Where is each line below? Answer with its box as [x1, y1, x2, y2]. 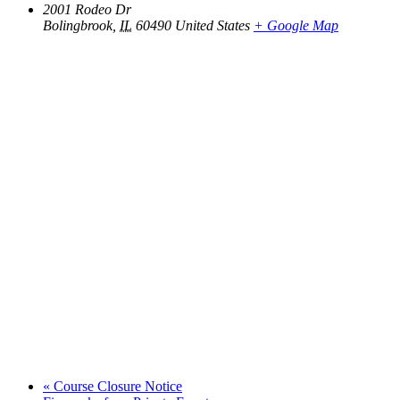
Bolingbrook [43, 18, 112, 34]
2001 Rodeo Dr [43, 2, 131, 18]
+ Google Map [254, 18, 338, 34]
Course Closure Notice [50, 379, 182, 395]
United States [175, 18, 250, 34]
